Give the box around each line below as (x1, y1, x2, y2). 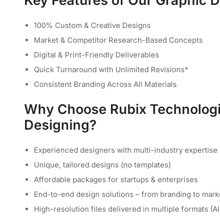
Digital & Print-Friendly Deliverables (34, 50, 159, 59)
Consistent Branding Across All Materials (34, 79, 177, 89)
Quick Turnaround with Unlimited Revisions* (34, 64, 189, 74)
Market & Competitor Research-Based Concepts (34, 35, 203, 45)
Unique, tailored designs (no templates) (34, 160, 171, 169)
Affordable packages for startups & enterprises (34, 174, 198, 184)
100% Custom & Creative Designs (34, 20, 151, 30)
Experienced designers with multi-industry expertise (34, 145, 218, 155)
